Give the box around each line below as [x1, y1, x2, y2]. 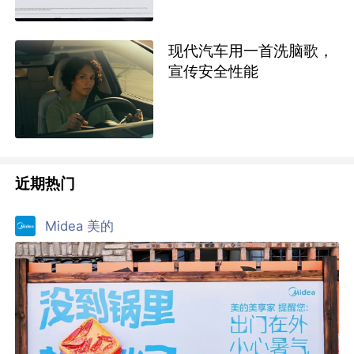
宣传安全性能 [168, 61, 258, 81]
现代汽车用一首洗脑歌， [168, 40, 333, 60]
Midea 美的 [45, 217, 115, 234]
